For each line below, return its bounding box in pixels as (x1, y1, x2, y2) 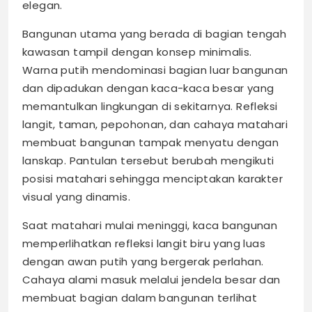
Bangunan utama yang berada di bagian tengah (22, 26, 287, 42)
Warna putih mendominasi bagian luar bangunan (22, 63, 288, 78)
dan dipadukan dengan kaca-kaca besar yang (22, 81, 274, 96)
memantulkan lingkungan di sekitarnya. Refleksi (22, 99, 278, 114)
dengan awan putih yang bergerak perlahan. (22, 254, 264, 270)
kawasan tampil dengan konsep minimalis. (22, 45, 252, 60)
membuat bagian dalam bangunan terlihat (22, 290, 258, 306)
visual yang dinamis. (22, 189, 130, 205)
